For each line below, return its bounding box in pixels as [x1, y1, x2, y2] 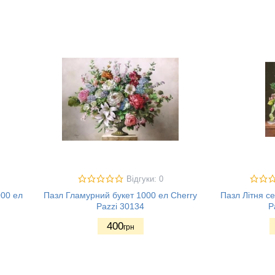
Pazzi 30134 [96, 201, 144, 211]
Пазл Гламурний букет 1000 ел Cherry [44, 190, 197, 200]
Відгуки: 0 [126, 175, 163, 184]
